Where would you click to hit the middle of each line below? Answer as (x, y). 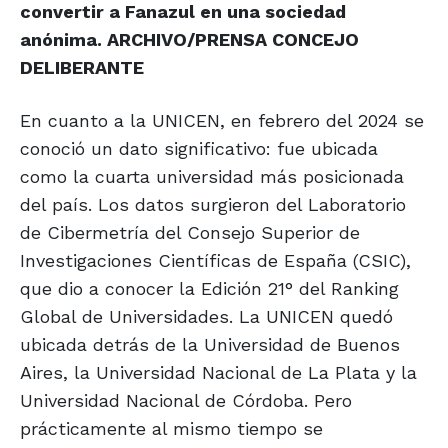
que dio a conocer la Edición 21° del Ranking (209, 289)
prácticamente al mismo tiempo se (171, 429)
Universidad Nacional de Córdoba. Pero (186, 401)
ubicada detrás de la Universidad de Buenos (210, 345)
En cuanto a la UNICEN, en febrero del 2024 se (222, 121)
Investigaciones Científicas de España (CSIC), (215, 261)
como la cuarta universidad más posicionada (212, 177)
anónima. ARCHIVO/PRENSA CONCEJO (189, 40)
